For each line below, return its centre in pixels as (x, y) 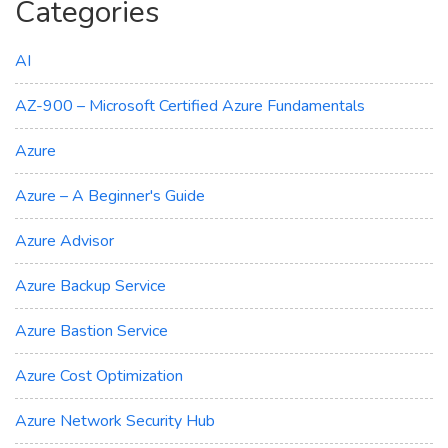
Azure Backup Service (90, 285)
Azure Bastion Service (91, 330)
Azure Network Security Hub (115, 420)
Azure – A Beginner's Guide (110, 195)
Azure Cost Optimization (99, 375)
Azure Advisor (64, 240)
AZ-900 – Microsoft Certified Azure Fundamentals (190, 105)
